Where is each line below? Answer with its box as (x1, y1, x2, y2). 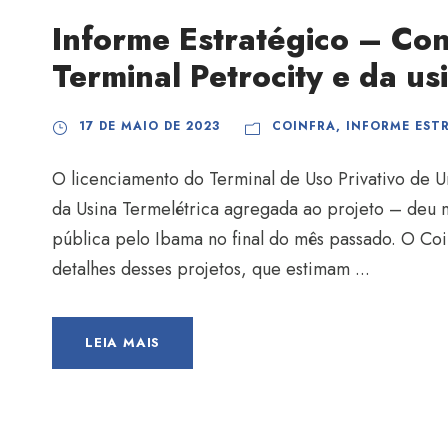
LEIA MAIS (85, 333, 161, 353)
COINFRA (272, 117, 336, 136)
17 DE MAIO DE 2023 (79, 117, 220, 136)
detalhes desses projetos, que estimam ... (52, 256, 370, 283)
